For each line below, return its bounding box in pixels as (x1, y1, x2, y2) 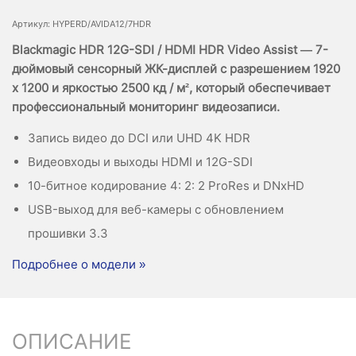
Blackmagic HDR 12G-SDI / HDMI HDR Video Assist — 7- (12, 42, 328, 57)
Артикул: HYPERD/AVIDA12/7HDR (12, 18, 151, 29)
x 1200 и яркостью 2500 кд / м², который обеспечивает (12, 80, 331, 95)
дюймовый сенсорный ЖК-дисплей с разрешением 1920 (12, 61, 340, 76)
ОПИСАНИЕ (12, 329, 132, 354)
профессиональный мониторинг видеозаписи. (12, 99, 280, 114)
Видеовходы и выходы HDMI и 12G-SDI (28, 154, 253, 169)
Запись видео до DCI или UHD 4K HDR (28, 130, 250, 145)
